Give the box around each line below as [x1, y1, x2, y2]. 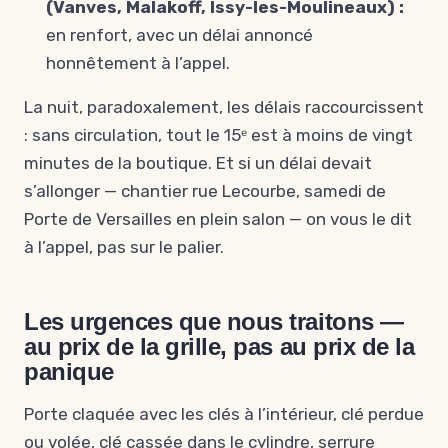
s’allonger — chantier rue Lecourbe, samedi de [24, 181, 386, 201]
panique [24, 358, 114, 385]
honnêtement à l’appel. [46, 53, 230, 73]
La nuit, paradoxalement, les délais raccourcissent [24, 97, 424, 117]
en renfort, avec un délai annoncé [46, 25, 313, 45]
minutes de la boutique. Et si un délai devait [24, 153, 372, 173]
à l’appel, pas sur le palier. [24, 237, 224, 257]
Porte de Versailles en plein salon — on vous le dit [24, 209, 412, 229]
